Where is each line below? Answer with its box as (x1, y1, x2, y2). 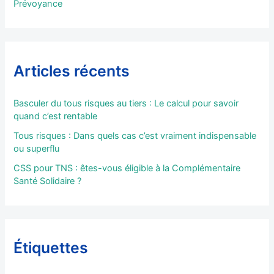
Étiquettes (13, 239, 89, 257)
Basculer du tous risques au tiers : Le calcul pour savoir (13, 98, 239, 109)
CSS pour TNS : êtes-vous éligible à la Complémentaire (13, 163, 241, 174)
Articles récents (13, 61, 130, 80)
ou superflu (13, 143, 60, 155)
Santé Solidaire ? (13, 176, 82, 187)
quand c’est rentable (13, 111, 98, 122)
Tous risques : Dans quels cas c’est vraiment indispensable (13, 130, 257, 142)
